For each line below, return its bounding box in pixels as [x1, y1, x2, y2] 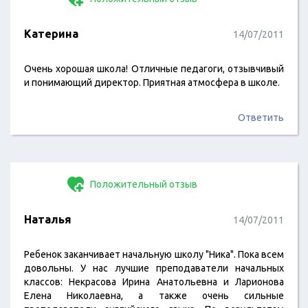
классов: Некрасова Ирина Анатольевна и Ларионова [24, 276, 284, 287]
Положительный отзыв [88, 179, 197, 190]
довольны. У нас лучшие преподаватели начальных [24, 263, 284, 274]
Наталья [24, 213, 71, 225]
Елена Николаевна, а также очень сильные [24, 290, 284, 301]
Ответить [238, 112, 284, 123]
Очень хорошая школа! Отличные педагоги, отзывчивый [24, 63, 284, 74]
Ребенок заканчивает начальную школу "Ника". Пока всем [24, 249, 284, 260]
